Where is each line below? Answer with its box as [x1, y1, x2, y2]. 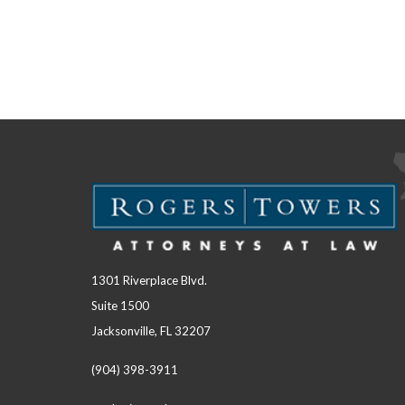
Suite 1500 [90, 297, 149, 313]
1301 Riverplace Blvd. [90, 272, 207, 287]
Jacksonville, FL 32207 [90, 323, 211, 338]
